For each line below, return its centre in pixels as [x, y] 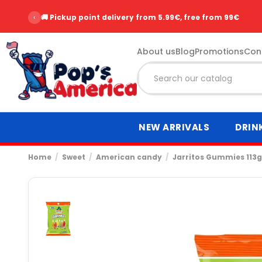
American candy [129, 157]
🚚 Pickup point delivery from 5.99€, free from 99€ [140, 17]
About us [156, 51]
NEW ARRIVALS [174, 127]
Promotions [219, 51]
